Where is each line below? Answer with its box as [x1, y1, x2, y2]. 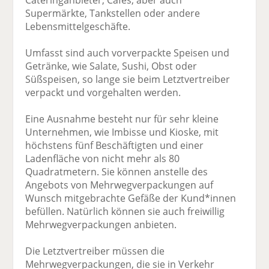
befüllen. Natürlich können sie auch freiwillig [25, 204, 225, 218]
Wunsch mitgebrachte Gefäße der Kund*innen [25, 191, 237, 205]
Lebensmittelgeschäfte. [25, 19, 131, 33]
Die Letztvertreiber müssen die [25, 244, 165, 258]
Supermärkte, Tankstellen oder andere [25, 6, 201, 20]
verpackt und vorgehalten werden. [25, 85, 181, 99]
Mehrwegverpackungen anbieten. [25, 217, 177, 231]
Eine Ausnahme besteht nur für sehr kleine [25, 112, 219, 125]
